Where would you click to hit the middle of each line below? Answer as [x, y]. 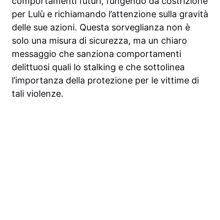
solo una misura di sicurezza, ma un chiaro [99, 40]
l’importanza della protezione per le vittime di [105, 80]
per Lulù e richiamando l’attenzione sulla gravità [110, 14]
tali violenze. [38, 93]
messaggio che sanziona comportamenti [96, 54]
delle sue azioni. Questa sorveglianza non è [101, 27]
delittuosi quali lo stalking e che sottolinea [98, 67]
